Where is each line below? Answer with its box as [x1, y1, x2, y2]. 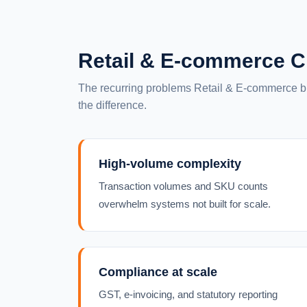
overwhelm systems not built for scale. [99, 198, 271, 210]
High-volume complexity [99, 157, 241, 171]
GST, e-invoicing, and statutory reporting [99, 288, 278, 300]
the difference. [78, 99, 147, 111]
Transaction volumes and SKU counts [99, 180, 268, 192]
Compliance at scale [99, 265, 217, 279]
